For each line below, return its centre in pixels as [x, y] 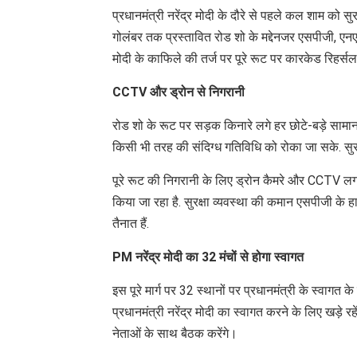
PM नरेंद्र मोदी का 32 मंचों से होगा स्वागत [208, 257]
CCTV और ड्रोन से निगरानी [178, 92]
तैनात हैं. [131, 223]
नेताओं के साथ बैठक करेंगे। [175, 333]
